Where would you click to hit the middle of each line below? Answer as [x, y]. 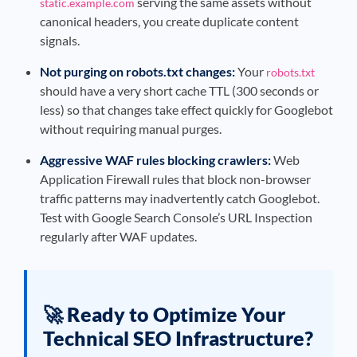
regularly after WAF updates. [118, 236]
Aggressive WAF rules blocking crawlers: [155, 160]
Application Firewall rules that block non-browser [175, 179]
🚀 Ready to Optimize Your [164, 314]
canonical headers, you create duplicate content [169, 21]
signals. [60, 40]
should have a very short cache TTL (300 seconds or [179, 90]
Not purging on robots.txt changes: [137, 71]
